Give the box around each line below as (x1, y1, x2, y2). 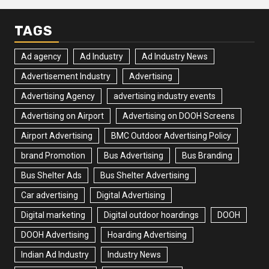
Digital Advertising (97, 190, 165, 200)
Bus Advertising (104, 151, 163, 160)
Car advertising (21, 190, 78, 200)
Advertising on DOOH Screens (122, 111, 235, 121)
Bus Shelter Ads (21, 171, 82, 180)
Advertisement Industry (21, 71, 110, 81)
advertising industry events (113, 91, 216, 101)
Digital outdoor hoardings (104, 210, 199, 220)
